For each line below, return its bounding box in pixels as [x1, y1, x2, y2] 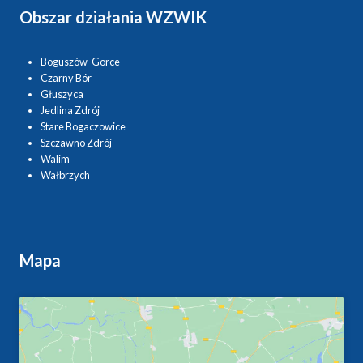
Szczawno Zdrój [40, 136, 112, 150]
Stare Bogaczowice [40, 120, 126, 134]
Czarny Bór [40, 71, 92, 85]
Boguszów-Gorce [40, 55, 120, 69]
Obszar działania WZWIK [19, 7, 207, 28]
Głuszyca [40, 88, 83, 101]
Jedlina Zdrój [40, 104, 100, 117]
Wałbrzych [40, 169, 90, 182]
